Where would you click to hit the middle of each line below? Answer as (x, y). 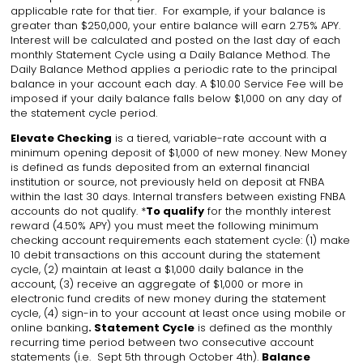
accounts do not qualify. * (79, 211)
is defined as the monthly (264, 328)
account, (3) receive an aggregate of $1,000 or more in (157, 284)
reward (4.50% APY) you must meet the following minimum (165, 226)
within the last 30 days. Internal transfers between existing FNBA (178, 197)
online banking (50, 328)
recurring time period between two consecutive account (162, 343)
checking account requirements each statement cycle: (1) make (181, 241)
